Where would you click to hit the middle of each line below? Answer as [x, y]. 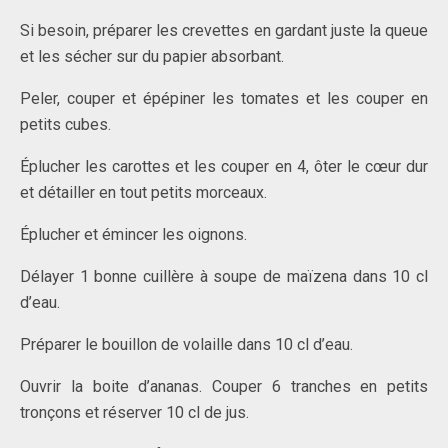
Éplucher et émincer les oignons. [133, 235]
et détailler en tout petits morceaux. [143, 193]
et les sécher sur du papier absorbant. [152, 57]
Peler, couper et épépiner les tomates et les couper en [224, 99]
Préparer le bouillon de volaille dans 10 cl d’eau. [186, 345]
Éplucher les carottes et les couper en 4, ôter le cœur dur [224, 167]
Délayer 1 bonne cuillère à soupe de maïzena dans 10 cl [224, 277]
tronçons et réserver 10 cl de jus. [134, 413]
